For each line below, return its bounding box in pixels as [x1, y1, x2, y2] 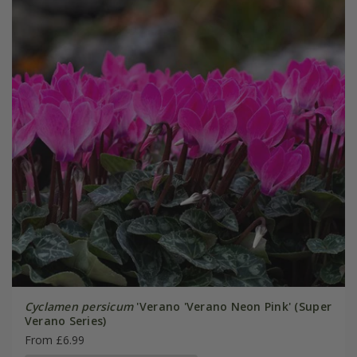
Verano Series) [24, 312, 107, 328]
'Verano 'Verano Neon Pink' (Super [133, 298, 332, 314]
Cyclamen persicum [24, 298, 134, 314]
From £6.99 [24, 331, 84, 347]
